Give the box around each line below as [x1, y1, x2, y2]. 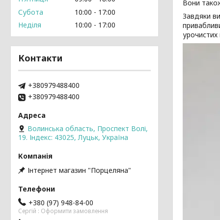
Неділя [18, 20, 41, 30]
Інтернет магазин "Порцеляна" [27, 165, 131, 175]
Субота [18, 7, 43, 17]
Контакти [18, 52, 62, 64]
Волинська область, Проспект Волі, [27, 124, 148, 134]
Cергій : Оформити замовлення [18, 207, 108, 216]
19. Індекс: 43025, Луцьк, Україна [18, 133, 128, 142]
